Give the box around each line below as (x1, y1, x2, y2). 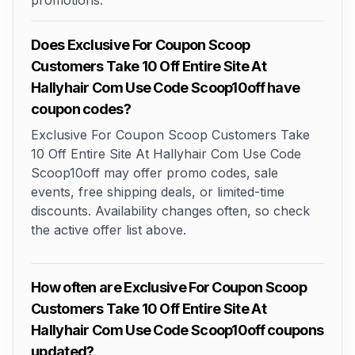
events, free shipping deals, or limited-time (31, 184, 284, 200)
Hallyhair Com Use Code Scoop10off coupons (31, 322, 324, 338)
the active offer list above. (31, 222, 186, 238)
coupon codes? (31, 101, 131, 117)
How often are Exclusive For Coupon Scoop (31, 279, 307, 296)
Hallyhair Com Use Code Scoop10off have (31, 79, 300, 96)
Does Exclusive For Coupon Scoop (31, 36, 250, 53)
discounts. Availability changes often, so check (31, 203, 310, 219)
